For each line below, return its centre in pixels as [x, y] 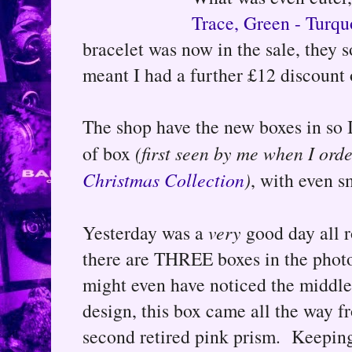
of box [109, 153]
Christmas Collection [163, 179]
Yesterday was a [145, 232]
